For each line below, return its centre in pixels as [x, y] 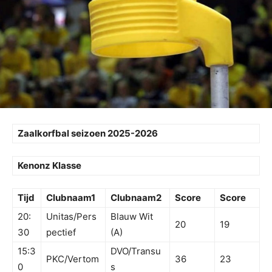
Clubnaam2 [136, 198]
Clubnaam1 [71, 198]
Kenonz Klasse [49, 166]
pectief [61, 233]
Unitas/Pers [71, 217]
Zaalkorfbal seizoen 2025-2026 [88, 134]
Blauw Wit [132, 217]
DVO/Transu [136, 251]
